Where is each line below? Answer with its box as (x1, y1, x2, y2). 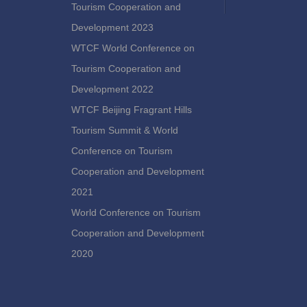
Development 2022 (71, 84, 153, 95)
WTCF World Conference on (71, 42, 195, 53)
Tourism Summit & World (71, 125, 178, 136)
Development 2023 (71, 22, 153, 33)
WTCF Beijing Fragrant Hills (71, 104, 192, 115)
